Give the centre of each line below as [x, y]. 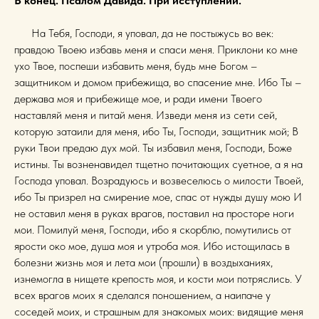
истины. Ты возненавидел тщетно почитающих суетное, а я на [158, 164]
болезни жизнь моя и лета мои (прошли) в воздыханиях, [143, 262]
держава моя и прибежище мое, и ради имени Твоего [138, 98]
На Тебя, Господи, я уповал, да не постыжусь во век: [144, 33]
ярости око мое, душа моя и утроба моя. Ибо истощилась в [152, 246]
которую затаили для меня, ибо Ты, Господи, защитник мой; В [156, 131]
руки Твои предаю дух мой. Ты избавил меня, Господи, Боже [153, 147]
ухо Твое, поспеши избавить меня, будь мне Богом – [136, 66]
